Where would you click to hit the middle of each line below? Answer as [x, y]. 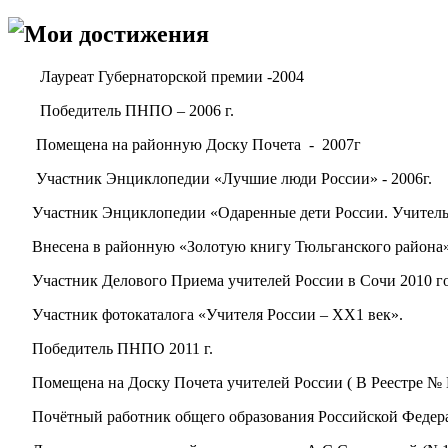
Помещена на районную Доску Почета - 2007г [186, 144]
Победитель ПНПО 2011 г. [122, 348]
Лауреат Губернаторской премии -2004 [156, 76]
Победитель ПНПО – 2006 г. [121, 110]
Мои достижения [116, 33]
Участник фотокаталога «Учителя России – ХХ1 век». [217, 314]
